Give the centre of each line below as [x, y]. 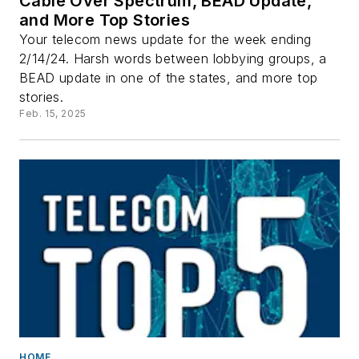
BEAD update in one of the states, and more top [169, 77]
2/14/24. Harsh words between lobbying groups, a [173, 58]
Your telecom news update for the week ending [165, 39]
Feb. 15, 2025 [53, 113]
